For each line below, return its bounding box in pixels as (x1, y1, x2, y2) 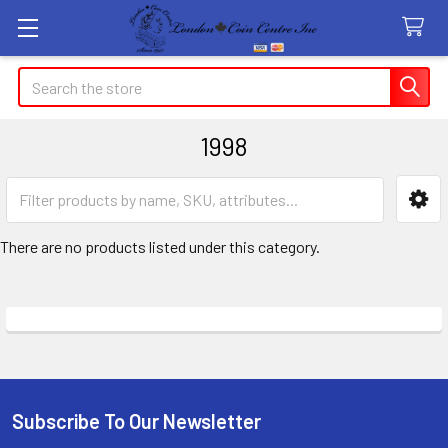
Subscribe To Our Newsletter (12, 409, 261, 433)
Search (18, 69, 64, 88)
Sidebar (24, 211, 124, 247)
